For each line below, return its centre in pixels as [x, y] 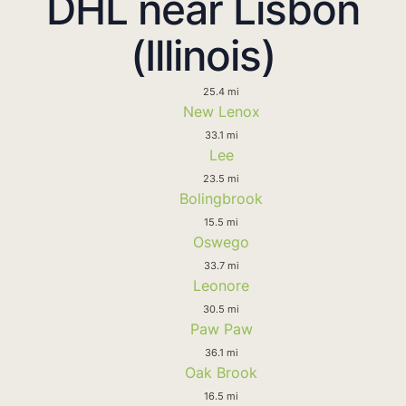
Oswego [221, 242]
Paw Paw [221, 329]
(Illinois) [203, 55]
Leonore [221, 285]
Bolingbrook [221, 198]
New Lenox [221, 111]
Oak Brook [221, 372]
